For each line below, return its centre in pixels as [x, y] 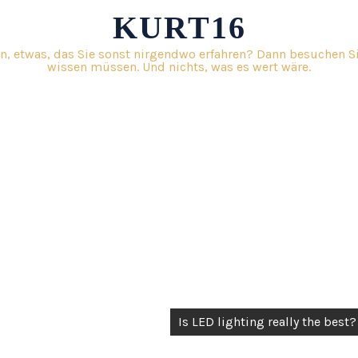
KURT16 [179, 28]
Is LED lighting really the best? [267, 322]
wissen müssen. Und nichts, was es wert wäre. [179, 67]
